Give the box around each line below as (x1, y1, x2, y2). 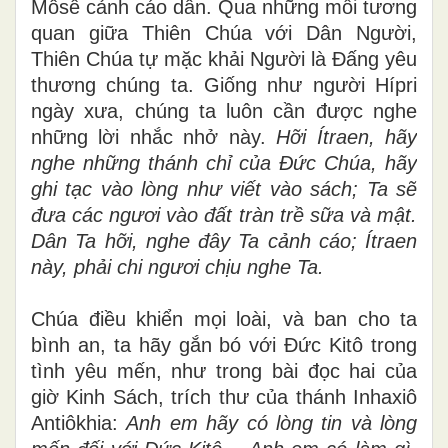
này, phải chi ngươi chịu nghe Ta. (31, 256, 324, 279)
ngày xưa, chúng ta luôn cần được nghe (31, 100, 417, 123)
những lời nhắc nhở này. (31, 126, 277, 149)
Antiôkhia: (31, 412, 127, 435)
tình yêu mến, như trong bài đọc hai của (31, 360, 417, 383)
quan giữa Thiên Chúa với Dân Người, (31, 22, 417, 45)
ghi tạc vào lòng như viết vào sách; (31, 178, 359, 201)
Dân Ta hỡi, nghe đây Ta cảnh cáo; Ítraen (31, 230, 417, 253)
